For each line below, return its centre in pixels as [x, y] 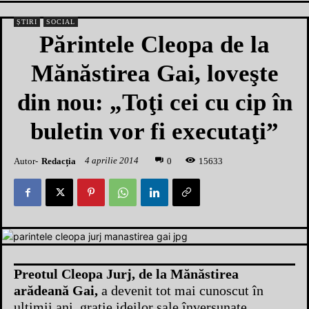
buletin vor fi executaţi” [154, 131]
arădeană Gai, [56, 291]
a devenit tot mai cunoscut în [181, 291]
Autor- [26, 161]
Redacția [59, 161]
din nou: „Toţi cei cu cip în [154, 102]
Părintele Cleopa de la [154, 44]
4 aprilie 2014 [112, 161]
